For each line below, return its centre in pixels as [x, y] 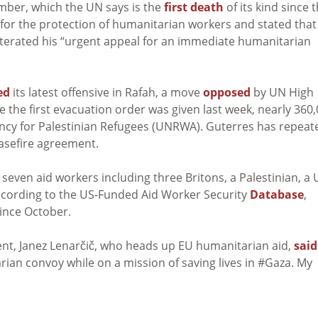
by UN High [282, 92]
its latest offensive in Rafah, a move [106, 92]
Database [277, 194]
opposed [227, 92]
